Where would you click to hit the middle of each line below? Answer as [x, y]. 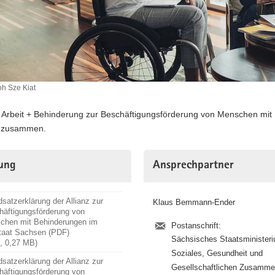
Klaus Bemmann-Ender [194, 202]
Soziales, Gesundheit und [217, 253]
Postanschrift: [196, 225]
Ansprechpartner [193, 166]
